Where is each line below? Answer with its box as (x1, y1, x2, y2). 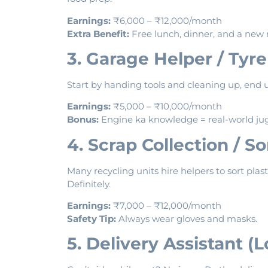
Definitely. (67, 178, 111, 190)
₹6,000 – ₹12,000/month (111, 14, 222, 26)
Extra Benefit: (67, 28, 129, 39)
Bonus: (67, 114, 99, 126)
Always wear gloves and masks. (116, 213, 257, 225)
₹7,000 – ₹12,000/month (111, 200, 221, 212)
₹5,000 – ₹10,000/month (111, 100, 222, 112)
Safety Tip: (67, 213, 116, 225)
